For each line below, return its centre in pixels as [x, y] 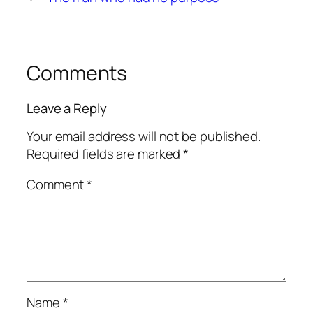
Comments [77, 73]
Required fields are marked [105, 154]
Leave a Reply [67, 108]
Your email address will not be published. [144, 137]
